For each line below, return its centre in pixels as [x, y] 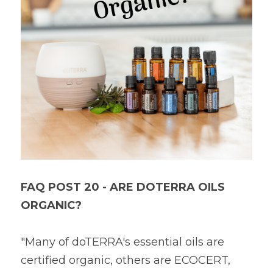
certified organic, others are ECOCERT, [126, 260]
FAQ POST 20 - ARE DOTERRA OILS [123, 187]
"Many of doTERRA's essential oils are [122, 242]
